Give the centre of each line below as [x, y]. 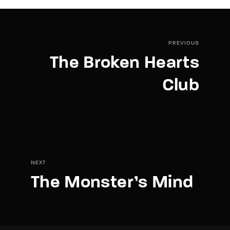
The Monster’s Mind [112, 183]
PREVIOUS [184, 43]
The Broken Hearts [124, 63]
